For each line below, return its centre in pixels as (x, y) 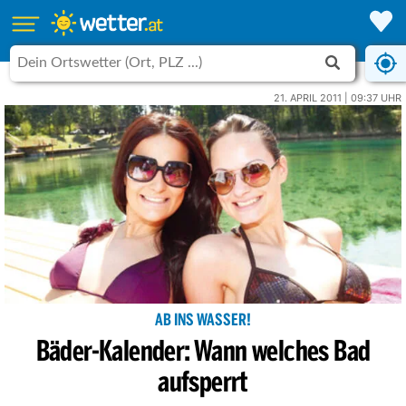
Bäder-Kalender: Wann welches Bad (203, 353)
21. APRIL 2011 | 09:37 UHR (338, 98)
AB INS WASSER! (203, 321)
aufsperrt (203, 384)
